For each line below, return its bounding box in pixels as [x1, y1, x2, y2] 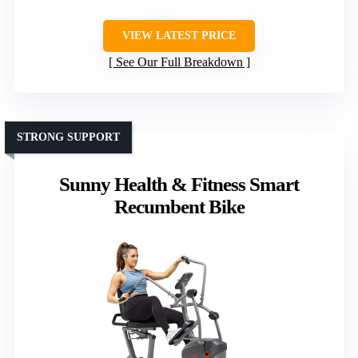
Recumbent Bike [113, 195, 245, 217]
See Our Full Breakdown [115, 54, 243, 69]
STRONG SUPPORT [17, 130, 120, 143]
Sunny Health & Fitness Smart [59, 173, 299, 195]
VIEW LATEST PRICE [122, 29, 236, 42]
